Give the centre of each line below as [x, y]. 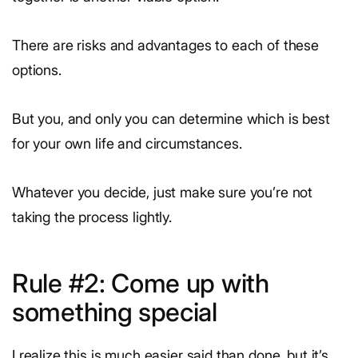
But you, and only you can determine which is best [171, 118]
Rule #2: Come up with [141, 283]
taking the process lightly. [92, 217]
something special [115, 312]
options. [37, 70]
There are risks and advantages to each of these [165, 45]
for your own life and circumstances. [127, 143]
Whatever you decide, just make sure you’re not [163, 192]
